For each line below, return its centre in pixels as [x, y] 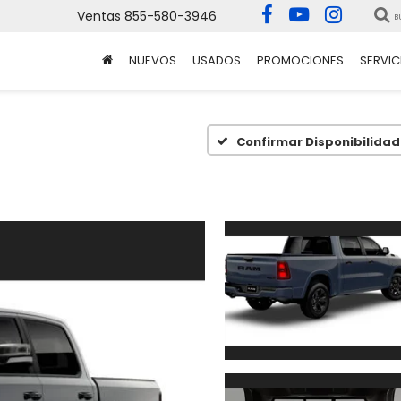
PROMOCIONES [300, 61]
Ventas [99, 17]
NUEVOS [153, 61]
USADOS [217, 61]
